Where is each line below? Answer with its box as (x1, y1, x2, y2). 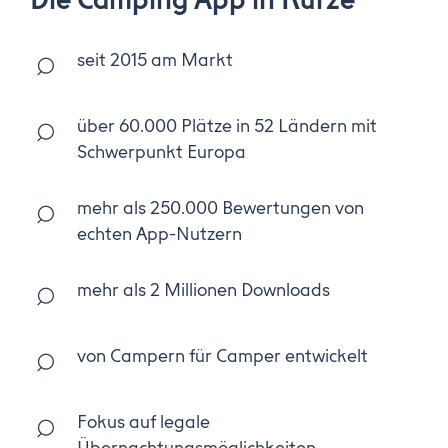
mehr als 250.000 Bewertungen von (77, 197, 364, 218)
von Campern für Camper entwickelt (77, 345, 368, 366)
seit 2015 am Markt (77, 49, 233, 70)
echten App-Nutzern (77, 223, 242, 244)
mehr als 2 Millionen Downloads (77, 279, 330, 300)
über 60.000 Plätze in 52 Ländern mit (77, 115, 377, 136)
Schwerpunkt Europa (77, 141, 246, 162)
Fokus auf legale (77, 411, 210, 432)
